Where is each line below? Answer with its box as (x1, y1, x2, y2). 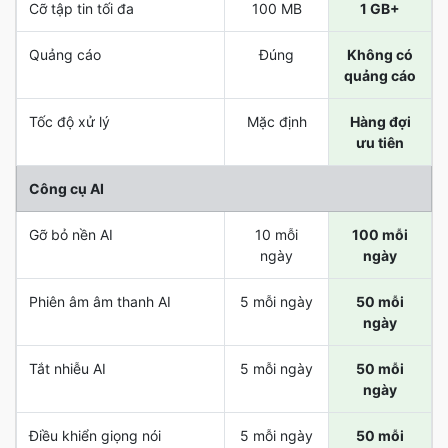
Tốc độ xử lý (29, 113, 110, 130)
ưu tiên (356, 134, 404, 151)
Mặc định (246, 113, 307, 130)
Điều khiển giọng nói (29, 427, 161, 444)
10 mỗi (255, 226, 298, 243)
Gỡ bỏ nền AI (29, 226, 113, 243)
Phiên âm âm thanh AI (29, 293, 171, 310)
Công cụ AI (29, 180, 104, 197)
